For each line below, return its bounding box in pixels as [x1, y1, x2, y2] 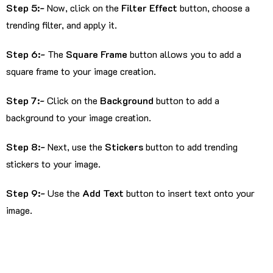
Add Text [82, 186, 124, 199]
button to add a [154, 93, 219, 107]
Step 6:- [6, 47, 48, 60]
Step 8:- [6, 140, 48, 153]
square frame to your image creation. [6, 64, 156, 77]
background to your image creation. [6, 110, 151, 124]
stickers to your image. [6, 157, 101, 170]
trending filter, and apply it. [6, 18, 117, 31]
